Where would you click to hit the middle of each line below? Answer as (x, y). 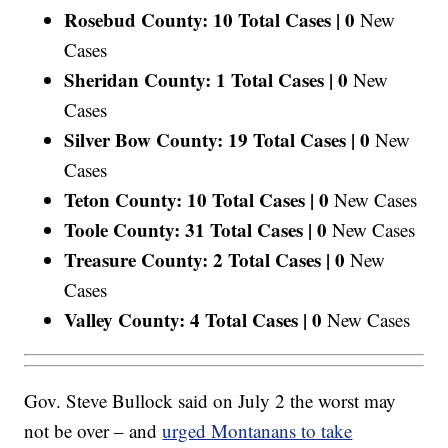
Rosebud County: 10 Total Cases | (202, 19)
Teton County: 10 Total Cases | (189, 199)
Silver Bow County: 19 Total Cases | (210, 139)
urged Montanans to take (257, 431)
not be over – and (93, 431)
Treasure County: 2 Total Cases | (197, 259)
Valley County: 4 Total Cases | (186, 319)
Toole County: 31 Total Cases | (188, 229)
